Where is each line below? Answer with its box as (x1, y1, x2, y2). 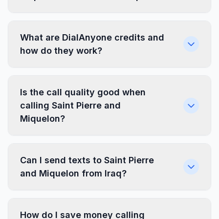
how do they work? (20, 45, 102, 56)
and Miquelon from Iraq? (20, 168, 127, 178)
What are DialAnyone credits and (20, 32, 164, 43)
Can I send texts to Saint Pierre (20, 155, 154, 165)
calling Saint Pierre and (20, 100, 121, 110)
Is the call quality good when (20, 87, 146, 97)
